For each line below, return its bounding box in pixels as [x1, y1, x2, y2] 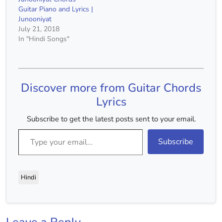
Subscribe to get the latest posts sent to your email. [26, 114, 196, 124]
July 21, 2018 [18, 24, 59, 34]
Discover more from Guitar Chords [21, 80, 201, 96]
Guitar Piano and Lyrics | [18, 4, 93, 14]
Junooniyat [18, 14, 52, 24]
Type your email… [18, 123, 43, 135]
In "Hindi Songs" [18, 34, 69, 44]
